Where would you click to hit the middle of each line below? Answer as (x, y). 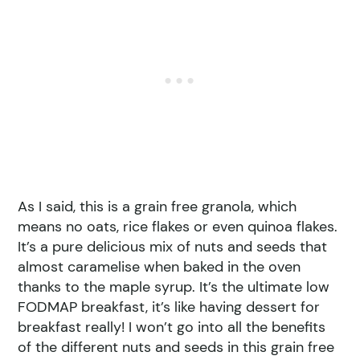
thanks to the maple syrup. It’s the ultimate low (174, 287)
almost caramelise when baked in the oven (160, 267)
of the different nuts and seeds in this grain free (176, 348)
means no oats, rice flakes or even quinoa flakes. (178, 227)
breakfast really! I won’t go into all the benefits (172, 327)
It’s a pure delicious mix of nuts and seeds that (173, 247)
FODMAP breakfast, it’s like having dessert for (169, 307)
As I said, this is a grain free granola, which (157, 207)
